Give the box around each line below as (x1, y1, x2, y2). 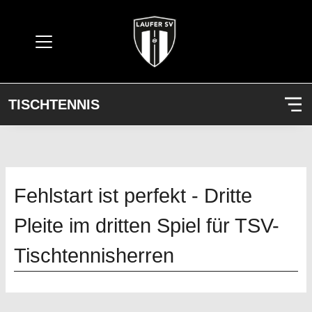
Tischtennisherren (14, 244, 174, 267)
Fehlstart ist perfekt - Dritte (14, 185, 252, 207)
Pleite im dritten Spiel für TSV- (14, 214, 279, 237)
